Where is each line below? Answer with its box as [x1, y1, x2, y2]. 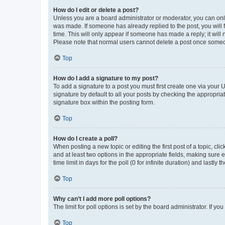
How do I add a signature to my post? [53, 74, 158, 82]
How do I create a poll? [53, 135, 118, 142]
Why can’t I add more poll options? [53, 195, 151, 202]
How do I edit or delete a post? [53, 6, 139, 14]
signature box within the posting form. [53, 98, 155, 106]
